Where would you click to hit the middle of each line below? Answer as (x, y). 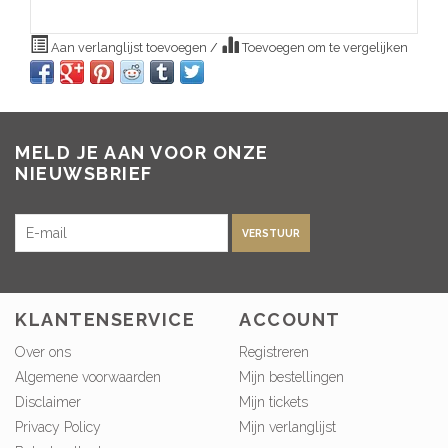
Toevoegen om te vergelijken (323, 39)
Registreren (274, 343)
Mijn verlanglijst (287, 418)
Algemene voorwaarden (88, 368)
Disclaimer (48, 393)
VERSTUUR (271, 224)
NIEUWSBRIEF (84, 165)
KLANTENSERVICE (105, 311)
